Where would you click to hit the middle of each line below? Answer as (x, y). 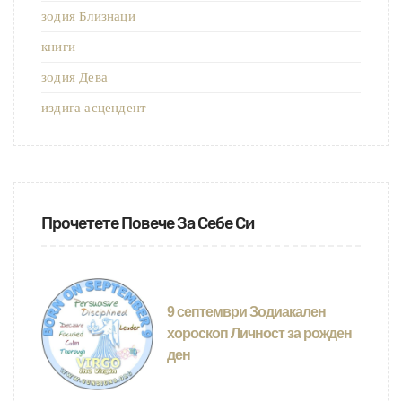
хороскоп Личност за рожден (259, 334)
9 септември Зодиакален (246, 312)
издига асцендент (94, 108)
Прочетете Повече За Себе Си (148, 224)
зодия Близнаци (88, 17)
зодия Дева (74, 78)
